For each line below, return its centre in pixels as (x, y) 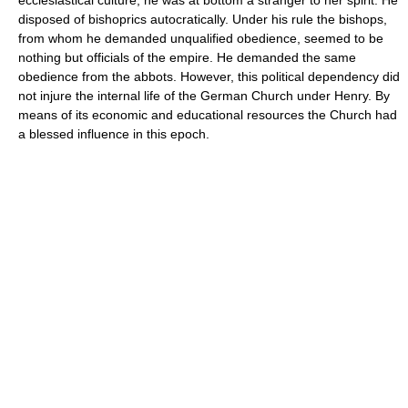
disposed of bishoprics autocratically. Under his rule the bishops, (203, 19)
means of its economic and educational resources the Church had (208, 114)
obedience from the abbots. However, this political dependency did (209, 76)
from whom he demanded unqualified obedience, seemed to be (201, 38)
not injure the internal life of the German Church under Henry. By (204, 95)
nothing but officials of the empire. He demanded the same (187, 57)
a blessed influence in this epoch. (114, 133)
